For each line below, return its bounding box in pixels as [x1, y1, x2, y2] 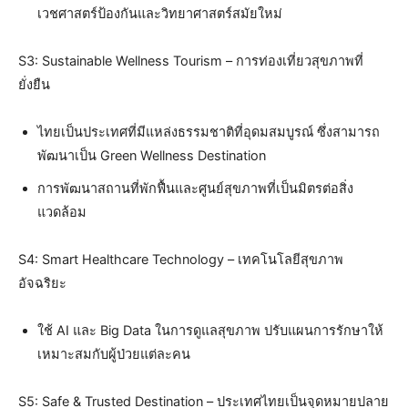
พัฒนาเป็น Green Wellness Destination [37, 147, 266, 164]
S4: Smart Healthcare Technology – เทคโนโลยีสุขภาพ [18, 250, 343, 268]
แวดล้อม [37, 203, 87, 220]
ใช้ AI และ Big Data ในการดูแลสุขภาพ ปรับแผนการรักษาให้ [37, 321, 383, 339]
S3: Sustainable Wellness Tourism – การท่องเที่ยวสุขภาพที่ [18, 52, 363, 69]
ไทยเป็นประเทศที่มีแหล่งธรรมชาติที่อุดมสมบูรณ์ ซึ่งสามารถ [37, 123, 380, 140]
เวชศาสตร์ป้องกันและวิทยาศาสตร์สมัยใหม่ [37, 5, 282, 22]
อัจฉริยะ [18, 274, 66, 291]
